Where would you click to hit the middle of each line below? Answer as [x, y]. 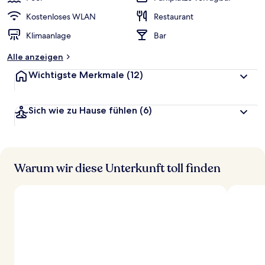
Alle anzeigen [35, 57]
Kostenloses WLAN [61, 17]
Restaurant [174, 17]
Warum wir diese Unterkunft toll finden [117, 168]
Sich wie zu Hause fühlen [83, 110]
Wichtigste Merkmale [76, 75]
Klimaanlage [49, 35]
